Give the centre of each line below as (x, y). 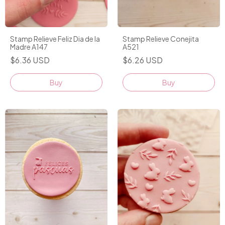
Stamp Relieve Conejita (161, 39)
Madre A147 (29, 47)
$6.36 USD (30, 60)
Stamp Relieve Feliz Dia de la (55, 39)
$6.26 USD (143, 60)
